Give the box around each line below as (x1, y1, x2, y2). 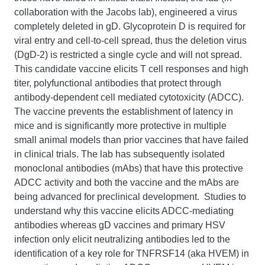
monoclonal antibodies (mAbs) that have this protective (14, 163, 243, 173)
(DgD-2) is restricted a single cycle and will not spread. (14, 50, 242, 60)
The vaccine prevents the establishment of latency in (14, 106, 233, 117)
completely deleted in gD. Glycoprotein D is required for (14, 21, 245, 31)
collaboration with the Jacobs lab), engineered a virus (14, 7, 237, 17)
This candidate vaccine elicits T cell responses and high (14, 64, 248, 74)
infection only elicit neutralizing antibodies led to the (14, 234, 230, 244)
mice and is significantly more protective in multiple (14, 121, 227, 131)
